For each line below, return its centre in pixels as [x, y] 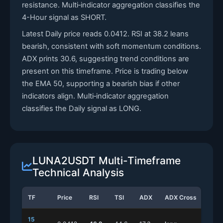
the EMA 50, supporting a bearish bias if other [101, 84]
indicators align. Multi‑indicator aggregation [95, 96]
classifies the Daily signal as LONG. [82, 109]
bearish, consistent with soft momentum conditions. [111, 46]
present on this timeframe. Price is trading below [105, 71]
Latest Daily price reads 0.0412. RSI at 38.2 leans [105, 34]
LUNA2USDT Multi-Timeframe [107, 161]
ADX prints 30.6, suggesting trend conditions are [106, 59]
